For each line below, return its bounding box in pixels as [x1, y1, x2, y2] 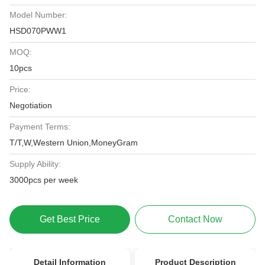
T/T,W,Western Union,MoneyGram [9, 138, 138, 147]
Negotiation [9, 101, 52, 110]
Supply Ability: [9, 159, 61, 169]
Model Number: [9, 10, 67, 20]
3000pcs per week [9, 175, 78, 185]
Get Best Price [39, 214, 100, 224]
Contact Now [168, 214, 223, 224]
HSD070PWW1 [9, 26, 66, 35]
